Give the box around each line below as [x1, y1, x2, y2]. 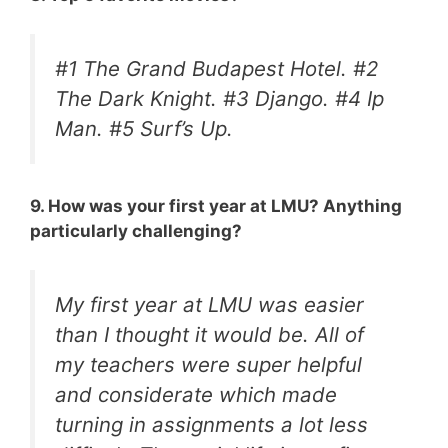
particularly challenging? [30, 221, 242, 242]
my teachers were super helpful [55, 351, 362, 377]
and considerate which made [55, 381, 337, 407]
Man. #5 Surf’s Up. [55, 115, 233, 141]
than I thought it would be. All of [55, 321, 364, 347]
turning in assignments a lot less [55, 411, 368, 437]
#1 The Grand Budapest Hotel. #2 [55, 55, 378, 81]
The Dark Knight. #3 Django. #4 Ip [55, 85, 384, 111]
